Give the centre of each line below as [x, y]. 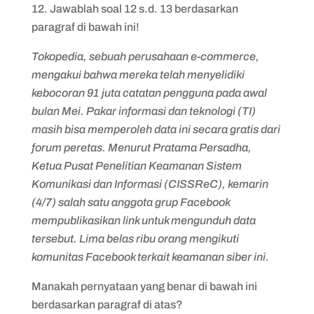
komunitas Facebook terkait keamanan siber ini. [150, 257]
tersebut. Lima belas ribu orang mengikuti [135, 239]
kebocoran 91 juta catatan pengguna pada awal [149, 93]
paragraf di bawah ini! [85, 27]
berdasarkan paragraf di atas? [107, 305]
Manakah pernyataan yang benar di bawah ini [144, 286]
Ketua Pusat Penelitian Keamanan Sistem [136, 166]
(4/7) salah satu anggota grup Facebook [130, 202]
